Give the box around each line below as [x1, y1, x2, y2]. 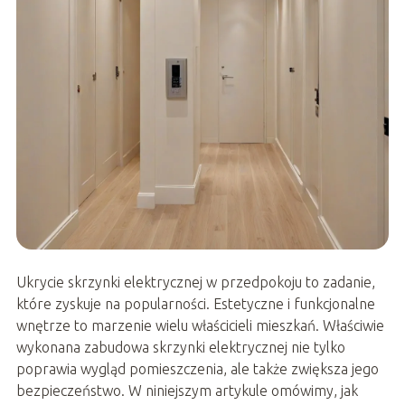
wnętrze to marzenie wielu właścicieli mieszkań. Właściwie [15, 316, 384, 334]
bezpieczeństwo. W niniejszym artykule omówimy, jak [15, 381, 358, 399]
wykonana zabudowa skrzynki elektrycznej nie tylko [15, 338, 345, 355]
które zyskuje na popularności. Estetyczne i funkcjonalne [15, 295, 375, 312]
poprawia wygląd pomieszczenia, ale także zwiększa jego [15, 360, 379, 377]
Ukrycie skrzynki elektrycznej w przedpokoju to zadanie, [15, 273, 375, 290]
